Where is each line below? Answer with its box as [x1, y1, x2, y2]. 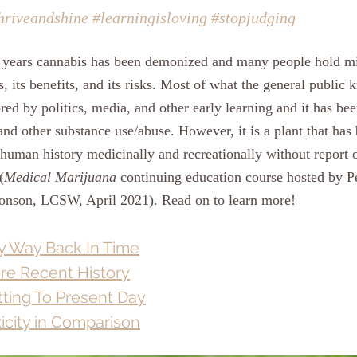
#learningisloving [92, 9, 207, 26]
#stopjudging [211, 9, 296, 26]
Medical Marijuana [4, 169, 116, 185]
